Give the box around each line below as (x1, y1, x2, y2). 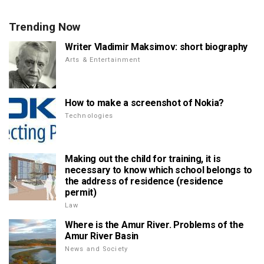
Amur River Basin (65, 230, 138, 242)
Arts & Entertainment (65, 56, 141, 64)
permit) (65, 187, 97, 199)
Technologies (65, 112, 114, 120)
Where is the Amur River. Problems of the (65, 219, 244, 231)
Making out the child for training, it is (65, 153, 221, 165)
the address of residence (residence (65, 176, 223, 187)
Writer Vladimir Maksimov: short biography (65, 41, 247, 53)
